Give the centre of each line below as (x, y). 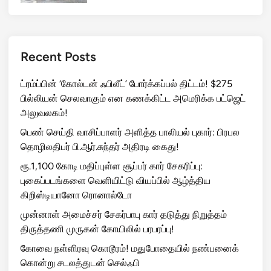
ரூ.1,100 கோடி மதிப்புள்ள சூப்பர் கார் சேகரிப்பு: (112, 166)
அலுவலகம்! (44, 113)
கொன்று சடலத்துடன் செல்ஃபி (80, 263)
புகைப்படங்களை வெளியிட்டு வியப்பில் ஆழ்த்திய (116, 180)
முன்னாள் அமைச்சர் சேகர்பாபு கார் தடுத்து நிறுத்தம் (124, 214)
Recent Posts (58, 56)
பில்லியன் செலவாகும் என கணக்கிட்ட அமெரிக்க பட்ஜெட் (133, 98)
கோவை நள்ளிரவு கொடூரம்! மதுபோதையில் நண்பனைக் (130, 248)
